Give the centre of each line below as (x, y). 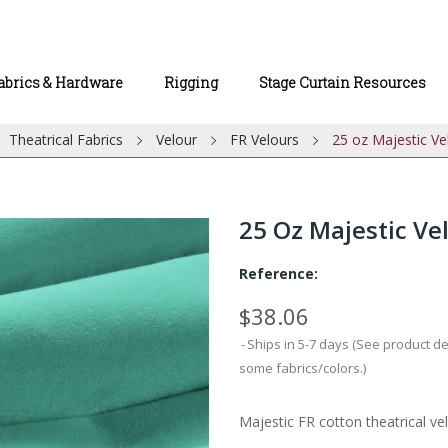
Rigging (191, 82)
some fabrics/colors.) (302, 368)
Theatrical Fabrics (65, 139)
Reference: (278, 273)
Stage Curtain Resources (342, 82)
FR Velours (264, 139)
